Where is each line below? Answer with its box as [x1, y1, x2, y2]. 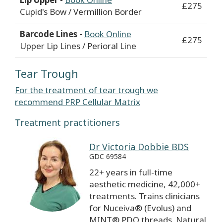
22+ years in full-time [89, 166, 172, 178]
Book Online [84, 28, 131, 40]
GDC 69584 [89, 152, 126, 162]
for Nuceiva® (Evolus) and [89, 202, 191, 214]
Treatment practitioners [15, 116, 120, 129]
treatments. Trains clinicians [89, 190, 200, 202]
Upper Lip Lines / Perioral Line [20, 40, 136, 52]
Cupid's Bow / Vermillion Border [20, 6, 142, 18]
